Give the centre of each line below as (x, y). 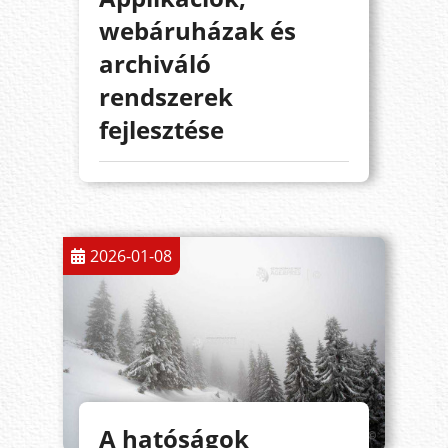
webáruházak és (197, 30)
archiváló (154, 63)
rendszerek (165, 96)
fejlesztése (161, 129)
